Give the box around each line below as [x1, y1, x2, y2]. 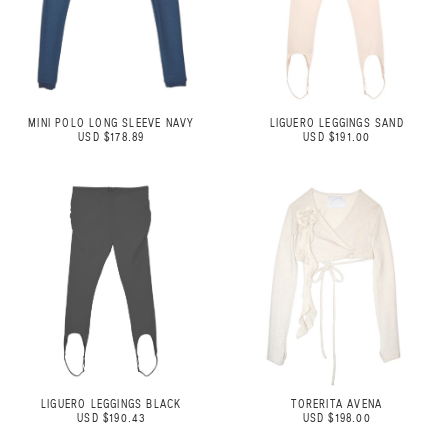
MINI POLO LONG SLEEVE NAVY [28, 116, 195, 131]
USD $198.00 [302, 411, 371, 426]
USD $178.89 [78, 130, 145, 145]
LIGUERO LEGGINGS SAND [269, 116, 404, 131]
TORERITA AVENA [291, 397, 383, 412]
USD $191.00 [303, 130, 371, 145]
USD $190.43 [77, 411, 146, 426]
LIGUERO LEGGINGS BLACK [41, 397, 182, 412]
